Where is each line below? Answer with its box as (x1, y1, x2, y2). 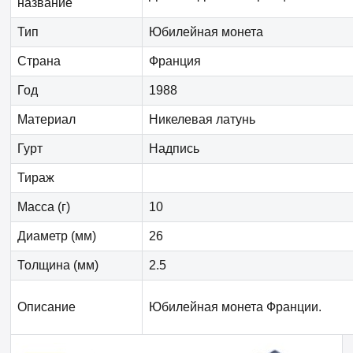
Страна (17, 54, 61, 69)
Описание (17, 300, 76, 314)
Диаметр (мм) (17, 229, 96, 243)
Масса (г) (17, 200, 70, 214)
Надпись (149, 142, 199, 156)
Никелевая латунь (149, 113, 255, 127)
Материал (17, 113, 76, 127)
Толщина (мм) (17, 258, 98, 273)
